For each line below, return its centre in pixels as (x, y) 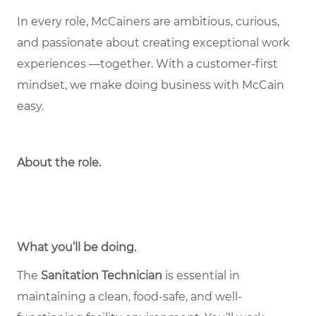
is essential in (201, 275)
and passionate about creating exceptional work (153, 42)
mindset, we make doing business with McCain (151, 85)
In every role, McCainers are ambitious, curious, (148, 21)
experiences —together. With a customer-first (147, 63)
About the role (58, 162)
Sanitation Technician (102, 275)
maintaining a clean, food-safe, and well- (129, 296)
